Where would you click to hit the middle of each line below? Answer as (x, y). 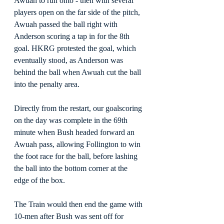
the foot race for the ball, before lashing (77, 156)
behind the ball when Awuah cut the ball (78, 72)
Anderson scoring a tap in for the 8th (73, 36)
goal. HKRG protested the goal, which (76, 48)
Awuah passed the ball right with (67, 24)
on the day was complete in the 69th (72, 120)
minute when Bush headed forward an (75, 132)
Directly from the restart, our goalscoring (79, 108)
